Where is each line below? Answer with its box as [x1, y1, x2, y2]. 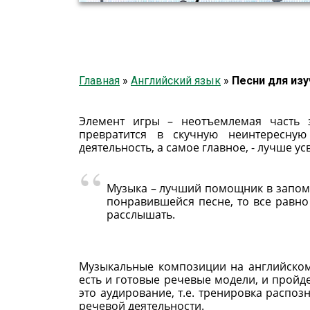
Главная [79, 73, 120, 87]
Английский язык [131, 73, 221, 87]
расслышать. [107, 206, 175, 222]
